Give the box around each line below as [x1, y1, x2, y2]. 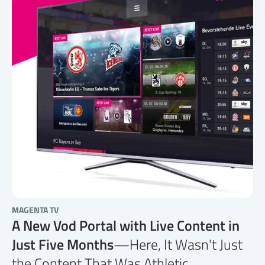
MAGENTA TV [12, 203, 59, 216]
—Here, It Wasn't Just [114, 234, 243, 256]
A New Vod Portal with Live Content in [12, 215, 240, 237]
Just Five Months [12, 234, 114, 256]
